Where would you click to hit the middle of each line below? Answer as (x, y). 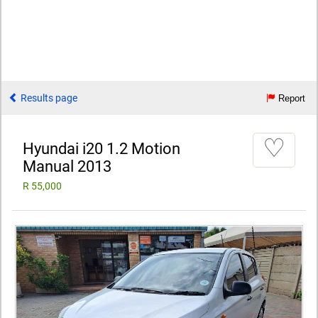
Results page (48, 98)
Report (290, 98)
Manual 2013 (67, 166)
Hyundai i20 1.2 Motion (102, 148)
